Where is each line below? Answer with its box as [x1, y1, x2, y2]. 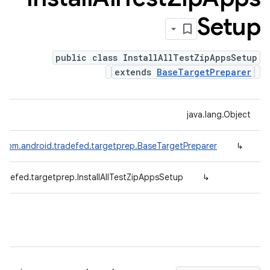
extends [115, 66, 157, 78]
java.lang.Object [187, 109, 251, 120]
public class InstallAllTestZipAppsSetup [55, 52, 257, 63]
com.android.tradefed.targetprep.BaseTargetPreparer [2, 140, 217, 151]
